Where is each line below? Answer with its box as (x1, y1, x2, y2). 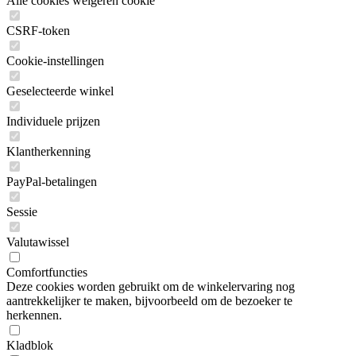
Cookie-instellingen (6, 53, 104, 68)
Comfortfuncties (6, 265, 87, 279)
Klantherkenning (6, 144, 91, 158)
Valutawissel (6, 234, 69, 249)
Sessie (6, 204, 37, 219)
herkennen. (6, 308, 62, 322)
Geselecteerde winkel (6, 83, 114, 98)
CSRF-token (6, 23, 70, 37)
